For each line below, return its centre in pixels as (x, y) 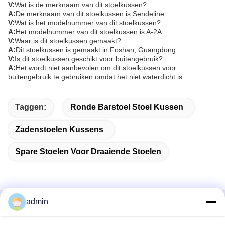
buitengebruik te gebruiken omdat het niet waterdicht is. (96, 77)
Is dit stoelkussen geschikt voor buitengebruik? (89, 59)
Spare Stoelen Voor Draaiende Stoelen (88, 151)
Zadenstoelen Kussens (59, 129)
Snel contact (38, 214)
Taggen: (31, 107)
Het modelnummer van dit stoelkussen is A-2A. (90, 31)
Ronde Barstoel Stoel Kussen (127, 107)
